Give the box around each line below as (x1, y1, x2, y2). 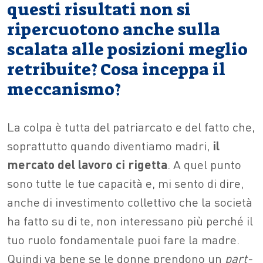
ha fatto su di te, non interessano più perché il (7, 213, 253, 229)
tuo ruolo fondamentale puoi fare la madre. (7, 231, 240, 248)
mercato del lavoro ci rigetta (7, 156, 167, 173)
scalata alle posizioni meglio (7, 39, 248, 61)
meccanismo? (7, 79, 121, 101)
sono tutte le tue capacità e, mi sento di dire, (7, 175, 244, 191)
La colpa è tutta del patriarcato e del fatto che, (7, 119, 255, 135)
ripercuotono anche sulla (7, 19, 220, 41)
